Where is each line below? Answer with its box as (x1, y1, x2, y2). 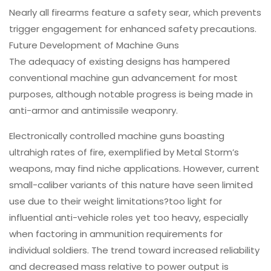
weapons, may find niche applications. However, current (9, 162, 260, 175)
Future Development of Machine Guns (9, 38, 179, 51)
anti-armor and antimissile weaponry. (9, 103, 178, 117)
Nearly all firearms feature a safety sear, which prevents (9, 5, 261, 19)
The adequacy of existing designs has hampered (9, 54, 230, 68)
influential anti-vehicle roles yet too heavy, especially (9, 211, 248, 224)
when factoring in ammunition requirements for (9, 227, 223, 240)
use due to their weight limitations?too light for (9, 194, 222, 207)
